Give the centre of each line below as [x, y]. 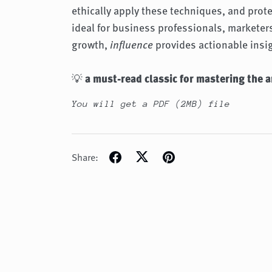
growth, [91, 45]
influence [132, 45]
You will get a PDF [124, 104]
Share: [85, 157]
